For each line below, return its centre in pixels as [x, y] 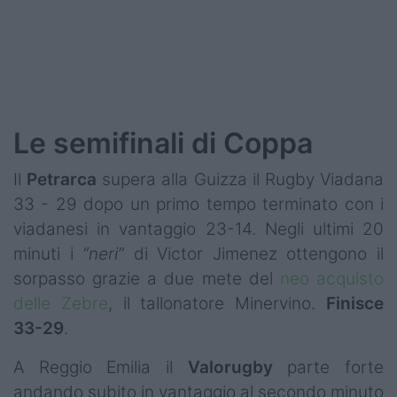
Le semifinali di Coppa [163, 144]
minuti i [48, 254]
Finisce [355, 304]
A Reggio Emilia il [101, 368]
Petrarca [62, 180]
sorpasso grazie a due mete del [147, 279]
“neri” [104, 254]
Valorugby [230, 368]
